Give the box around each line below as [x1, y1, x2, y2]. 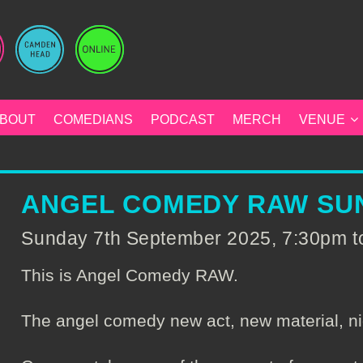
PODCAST [151, 113, 215, 126]
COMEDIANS [53, 113, 133, 126]
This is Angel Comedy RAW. [21, 266, 239, 284]
